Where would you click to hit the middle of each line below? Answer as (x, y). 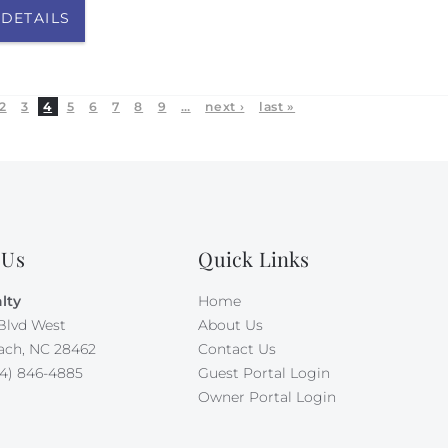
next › (225, 106)
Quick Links (254, 258)
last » (277, 106)
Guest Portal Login (264, 372)
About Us (231, 324)
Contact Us (237, 348)
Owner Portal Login (267, 396)
